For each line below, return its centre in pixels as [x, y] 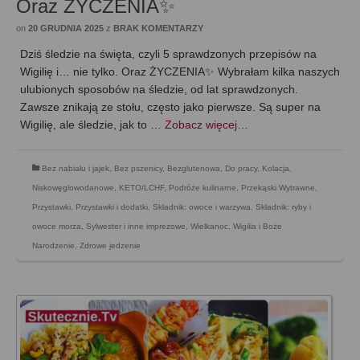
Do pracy [241, 168]
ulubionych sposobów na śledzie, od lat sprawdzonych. [159, 89]
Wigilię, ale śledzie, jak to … [92, 124]
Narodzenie [53, 245]
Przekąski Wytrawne [278, 187]
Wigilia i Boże [258, 226]
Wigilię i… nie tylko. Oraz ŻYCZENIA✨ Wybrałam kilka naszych [180, 71]
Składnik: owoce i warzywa [202, 207]
